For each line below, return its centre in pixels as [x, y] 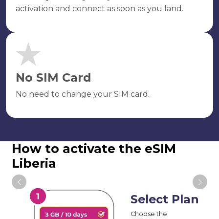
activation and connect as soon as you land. [99, 9]
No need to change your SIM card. [83, 94]
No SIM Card [53, 77]
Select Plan [165, 199]
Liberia [34, 163]
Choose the [149, 214]
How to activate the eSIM [94, 149]
